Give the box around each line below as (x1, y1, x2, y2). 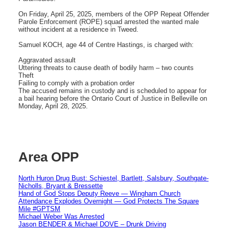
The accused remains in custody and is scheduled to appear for (18, 86, 207, 95)
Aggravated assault (18, 56, 76, 64)
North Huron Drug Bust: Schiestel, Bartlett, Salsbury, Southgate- (18, 174, 209, 182)
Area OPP (18, 149, 79, 165)
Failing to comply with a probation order (18, 79, 134, 87)
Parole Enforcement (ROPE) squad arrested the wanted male (18, 17, 199, 26)
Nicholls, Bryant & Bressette (18, 181, 103, 190)
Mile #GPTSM (18, 204, 60, 213)
